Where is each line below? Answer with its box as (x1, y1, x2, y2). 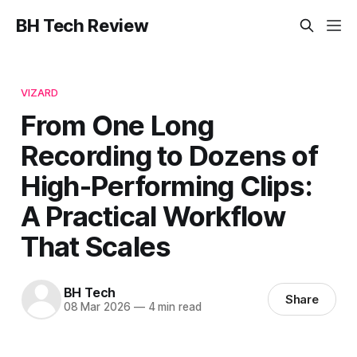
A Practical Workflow (20, 198, 286, 233)
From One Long (20, 108, 214, 142)
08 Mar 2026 (63, 300, 131, 314)
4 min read (144, 300, 202, 314)
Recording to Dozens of (20, 138, 318, 172)
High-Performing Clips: (20, 168, 312, 202)
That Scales (20, 229, 171, 263)
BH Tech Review (16, 15, 149, 36)
